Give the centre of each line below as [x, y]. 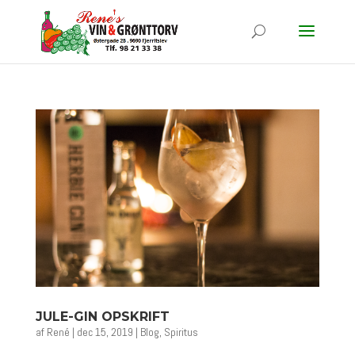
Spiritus [181, 332]
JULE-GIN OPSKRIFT [102, 317]
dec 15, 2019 [105, 332]
